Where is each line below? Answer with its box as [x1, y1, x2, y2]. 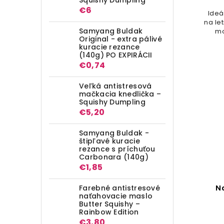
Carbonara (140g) [79, 151, 148, 162]
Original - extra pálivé [79, 33, 162, 44]
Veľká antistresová [79, 80, 152, 91]
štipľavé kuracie [79, 135, 140, 146]
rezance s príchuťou [79, 143, 155, 154]
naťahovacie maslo [79, 190, 153, 201]
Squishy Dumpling [79, 96, 145, 107]
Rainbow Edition [79, 206, 139, 217]
